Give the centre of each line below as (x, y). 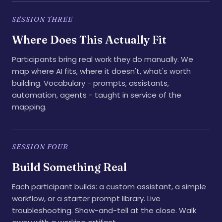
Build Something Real (69, 167)
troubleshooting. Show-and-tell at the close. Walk (104, 210)
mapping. (29, 107)
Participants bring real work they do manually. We (103, 59)
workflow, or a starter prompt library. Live (86, 198)
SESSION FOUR (40, 147)
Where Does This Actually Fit (89, 40)
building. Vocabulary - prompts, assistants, (90, 83)
